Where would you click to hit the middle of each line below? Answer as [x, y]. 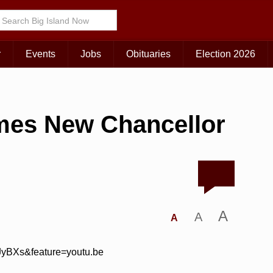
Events [41, 54]
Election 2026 [225, 54]
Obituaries [148, 54]
